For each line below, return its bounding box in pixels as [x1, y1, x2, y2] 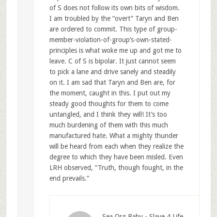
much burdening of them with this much [49, 121, 168, 129]
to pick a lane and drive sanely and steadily [49, 67, 176, 76]
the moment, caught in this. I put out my [49, 89, 170, 97]
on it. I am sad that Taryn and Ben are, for [49, 78, 175, 86]
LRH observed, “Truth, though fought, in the [49, 163, 183, 171]
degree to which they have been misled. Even [49, 153, 183, 161]
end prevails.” [49, 174, 89, 182]
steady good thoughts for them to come [49, 99, 169, 108]
